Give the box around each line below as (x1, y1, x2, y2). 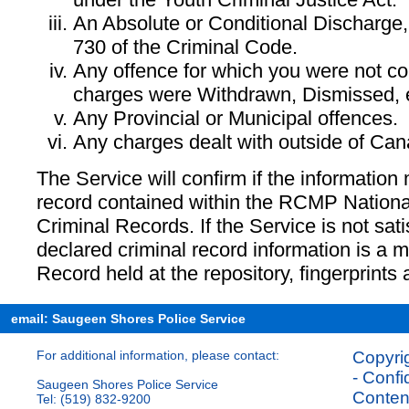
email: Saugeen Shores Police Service (11, 310, 246, 326)
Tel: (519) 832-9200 (37, 391, 151, 406)
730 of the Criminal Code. (73, 35, 298, 58)
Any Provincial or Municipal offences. (73, 106, 398, 130)
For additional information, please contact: (37, 347, 279, 362)
